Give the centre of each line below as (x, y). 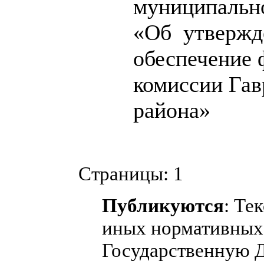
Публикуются (163, 205)
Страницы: (123, 173)
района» (172, 110)
